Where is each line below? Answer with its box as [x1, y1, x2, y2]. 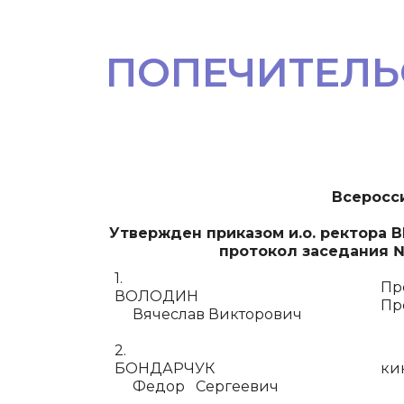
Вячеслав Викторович [115, 306, 302, 323]
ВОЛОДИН [115, 288, 357, 305]
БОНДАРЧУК [115, 360, 363, 377]
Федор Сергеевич [115, 378, 279, 395]
